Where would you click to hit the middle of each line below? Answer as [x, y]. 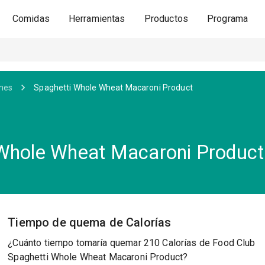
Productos [166, 19]
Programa [228, 19]
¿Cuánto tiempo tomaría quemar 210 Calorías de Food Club [132, 243]
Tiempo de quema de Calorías [90, 222]
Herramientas [97, 19]
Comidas [31, 19]
